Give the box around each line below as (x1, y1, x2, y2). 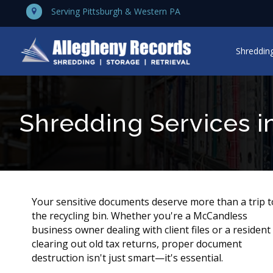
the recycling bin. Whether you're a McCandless (32, 209, 247, 223)
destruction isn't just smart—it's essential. (32, 251, 223, 265)
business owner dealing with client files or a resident (32, 223, 271, 237)
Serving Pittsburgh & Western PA (51, 5, 180, 17)
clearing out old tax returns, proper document (32, 237, 242, 251)
